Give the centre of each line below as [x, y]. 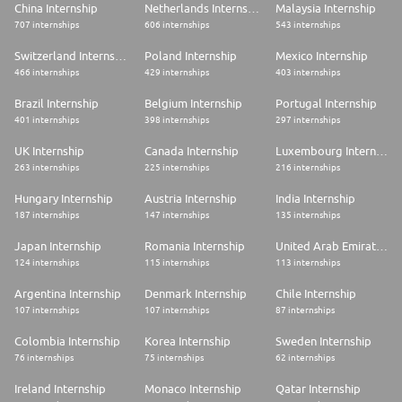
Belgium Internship [194, 104]
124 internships [47, 262]
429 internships [177, 72]
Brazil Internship [57, 104]
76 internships [44, 358]
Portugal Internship [326, 104]
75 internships [175, 358]
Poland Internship [191, 56]
